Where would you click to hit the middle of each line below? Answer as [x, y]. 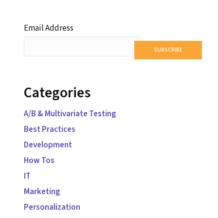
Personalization [52, 207]
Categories [57, 93]
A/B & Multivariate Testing [70, 114]
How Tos [39, 161]
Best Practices [49, 129]
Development [48, 145]
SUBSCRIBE [168, 50]
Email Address [48, 28]
